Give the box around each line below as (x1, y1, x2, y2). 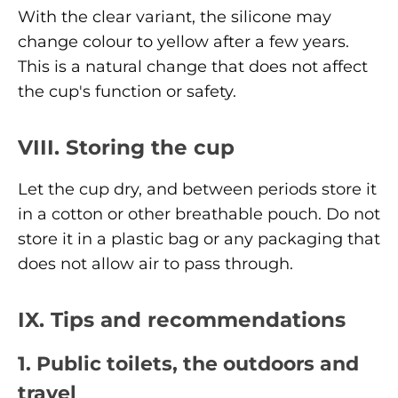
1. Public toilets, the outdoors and (18, 351, 359, 375)
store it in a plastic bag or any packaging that (18, 228, 380, 249)
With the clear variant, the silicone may (18, 6, 331, 27)
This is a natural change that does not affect (18, 56, 368, 76)
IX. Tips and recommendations (18, 306, 346, 332)
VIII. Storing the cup (18, 133, 235, 160)
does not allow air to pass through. (18, 253, 293, 274)
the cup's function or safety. (18, 81, 236, 101)
